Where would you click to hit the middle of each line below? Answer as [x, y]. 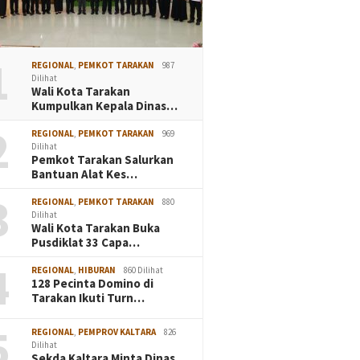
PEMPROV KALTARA [117, 331]
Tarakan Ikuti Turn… [88, 297]
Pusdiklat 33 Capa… [86, 242]
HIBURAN [97, 270]
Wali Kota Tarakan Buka [96, 227]
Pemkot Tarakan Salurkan [103, 159]
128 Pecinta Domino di [93, 283]
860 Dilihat [144, 270]
